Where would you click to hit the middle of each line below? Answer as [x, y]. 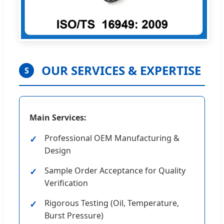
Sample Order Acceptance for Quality [115, 171]
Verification [66, 183]
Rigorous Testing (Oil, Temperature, [112, 203]
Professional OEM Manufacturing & [112, 138]
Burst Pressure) [74, 216]
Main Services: [58, 118]
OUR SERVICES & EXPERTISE [121, 70]
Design [58, 151]
